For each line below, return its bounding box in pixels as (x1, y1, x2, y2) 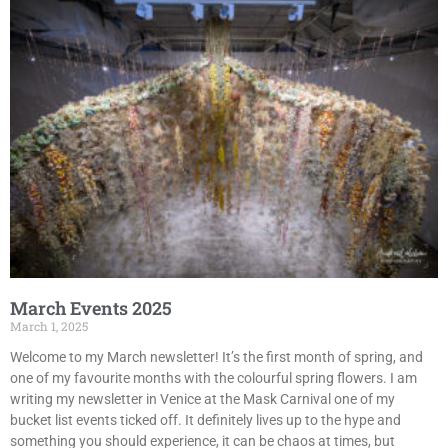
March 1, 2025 (10, 317, 88, 334)
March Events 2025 (10, 295, 172, 320)
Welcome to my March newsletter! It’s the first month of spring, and (10, 348, 423, 365)
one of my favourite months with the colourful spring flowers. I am (10, 369, 417, 386)
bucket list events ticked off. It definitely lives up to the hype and (10, 411, 401, 428)
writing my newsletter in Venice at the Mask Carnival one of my (10, 390, 395, 407)
